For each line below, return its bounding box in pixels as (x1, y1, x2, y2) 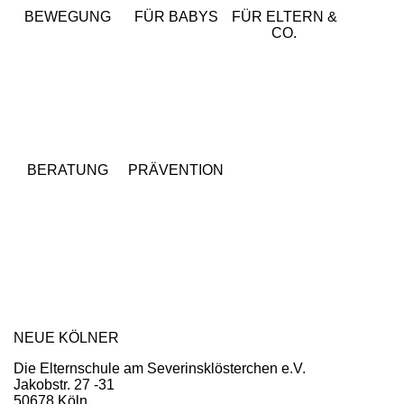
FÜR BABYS (133, 8, 218, 24)
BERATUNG (27, 161, 108, 178)
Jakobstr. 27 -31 (14, 376, 115, 392)
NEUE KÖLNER (14, 329, 119, 345)
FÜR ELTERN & (231, 8, 337, 24)
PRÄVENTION (128, 161, 224, 178)
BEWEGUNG (24, 8, 111, 24)
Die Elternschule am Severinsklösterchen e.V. (14, 360, 306, 376)
